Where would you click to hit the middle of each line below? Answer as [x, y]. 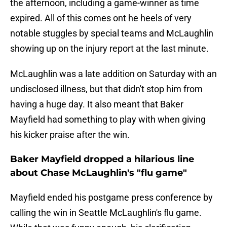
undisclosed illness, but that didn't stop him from [106, 89]
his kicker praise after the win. [70, 135]
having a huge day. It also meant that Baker [97, 104]
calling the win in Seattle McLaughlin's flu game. [106, 213]
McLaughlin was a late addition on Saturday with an [113, 74]
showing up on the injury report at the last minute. [109, 49]
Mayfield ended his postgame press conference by [111, 198]
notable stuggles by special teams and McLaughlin [112, 33]
